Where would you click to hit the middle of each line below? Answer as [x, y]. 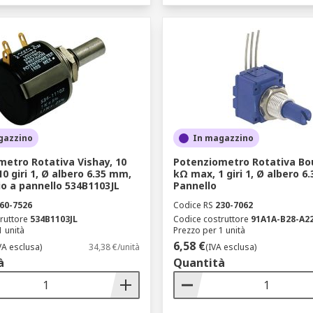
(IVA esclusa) [231, 247]
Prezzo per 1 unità [209, 230]
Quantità [199, 263]
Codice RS [193, 205]
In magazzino [223, 138]
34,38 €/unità [114, 247]
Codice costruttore [211, 219]
